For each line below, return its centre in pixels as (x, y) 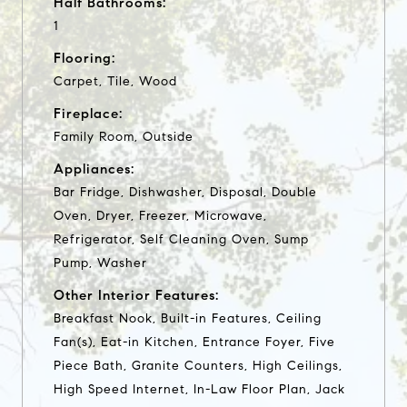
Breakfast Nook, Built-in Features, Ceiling (188, 318)
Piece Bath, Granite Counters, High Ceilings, (198, 365)
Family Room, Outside (124, 136)
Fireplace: (88, 113)
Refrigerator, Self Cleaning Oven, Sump (181, 239)
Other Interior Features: (136, 295)
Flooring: (84, 58)
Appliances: (94, 169)
